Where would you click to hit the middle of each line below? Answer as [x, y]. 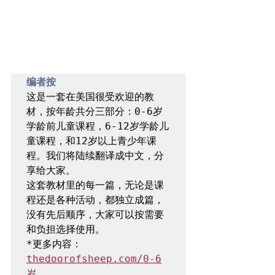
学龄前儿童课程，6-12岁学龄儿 [98, 126]
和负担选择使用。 [66, 229]
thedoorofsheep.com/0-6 [94, 258]
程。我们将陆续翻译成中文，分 [95, 155]
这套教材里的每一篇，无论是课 [95, 185]
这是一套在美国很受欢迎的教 [90, 96]
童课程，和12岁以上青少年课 [91, 141]
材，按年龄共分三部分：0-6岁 [95, 111]
